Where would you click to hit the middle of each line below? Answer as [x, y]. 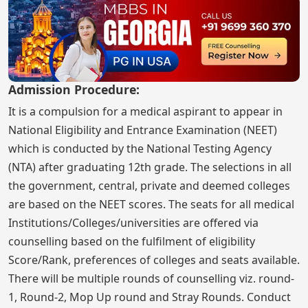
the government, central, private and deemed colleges [149, 186]
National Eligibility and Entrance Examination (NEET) [143, 130]
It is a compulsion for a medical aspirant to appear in [145, 112]
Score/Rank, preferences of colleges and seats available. [154, 260]
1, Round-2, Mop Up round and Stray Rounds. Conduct [150, 297]
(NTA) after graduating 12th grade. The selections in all [150, 167]
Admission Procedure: [74, 90]
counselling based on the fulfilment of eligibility [132, 242]
